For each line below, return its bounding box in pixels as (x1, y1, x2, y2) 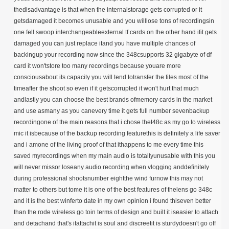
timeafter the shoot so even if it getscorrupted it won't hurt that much (14, 85, 199, 93)
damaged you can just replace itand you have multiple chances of (14, 40, 195, 48)
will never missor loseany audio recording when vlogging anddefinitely (14, 164, 209, 171)
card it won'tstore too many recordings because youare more (14, 62, 181, 70)
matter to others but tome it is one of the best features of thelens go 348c (14, 186, 212, 194)
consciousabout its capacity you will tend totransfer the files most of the (14, 74, 209, 81)
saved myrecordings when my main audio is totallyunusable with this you (14, 152, 215, 160)
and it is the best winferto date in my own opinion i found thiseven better (14, 197, 211, 205)
